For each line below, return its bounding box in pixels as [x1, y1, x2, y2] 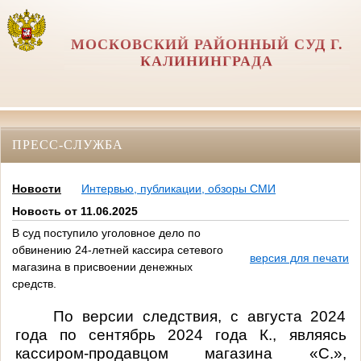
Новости [12, 182, 61, 196]
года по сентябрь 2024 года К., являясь [15, 326, 346, 343]
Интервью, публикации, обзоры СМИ [81, 182, 276, 196]
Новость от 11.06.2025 [12, 205, 138, 218]
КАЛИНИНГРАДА [140, 53, 274, 69]
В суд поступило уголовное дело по [12, 226, 201, 240]
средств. [12, 277, 56, 291]
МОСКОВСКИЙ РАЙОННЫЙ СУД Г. [70, 36, 343, 52]
